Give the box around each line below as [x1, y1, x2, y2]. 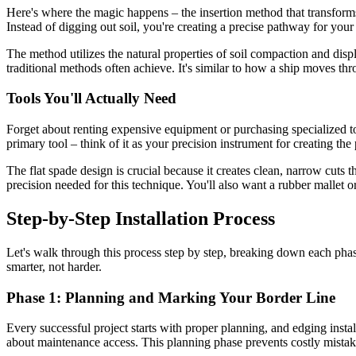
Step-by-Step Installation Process [6, 207, 275, 229]
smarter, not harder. [6, 259, 102, 273]
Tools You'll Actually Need [6, 90, 176, 107]
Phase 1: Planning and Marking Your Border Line [6, 288, 335, 306]
